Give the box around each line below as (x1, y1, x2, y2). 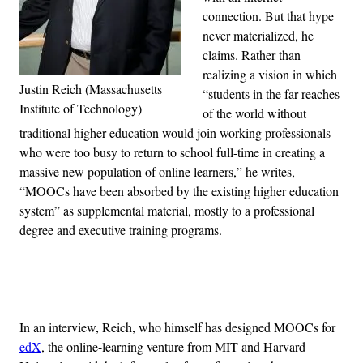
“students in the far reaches (203, 85, 340, 103)
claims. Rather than (203, 46, 301, 64)
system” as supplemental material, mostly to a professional (19, 202, 314, 220)
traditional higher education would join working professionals (19, 124, 331, 142)
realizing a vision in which (203, 66, 337, 83)
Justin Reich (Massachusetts (19, 80, 162, 98)
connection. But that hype (203, 7, 334, 25)
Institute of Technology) (19, 100, 142, 117)
